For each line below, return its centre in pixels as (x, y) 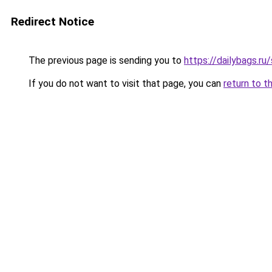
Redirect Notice (53, 22)
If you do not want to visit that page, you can (125, 83)
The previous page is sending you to (105, 60)
